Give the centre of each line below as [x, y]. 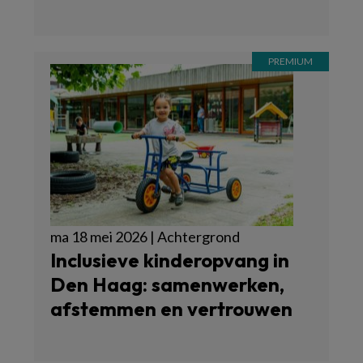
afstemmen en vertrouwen [171, 308]
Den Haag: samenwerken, [167, 284]
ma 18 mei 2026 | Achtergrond [145, 236]
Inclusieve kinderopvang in [170, 260]
